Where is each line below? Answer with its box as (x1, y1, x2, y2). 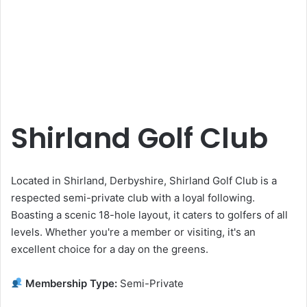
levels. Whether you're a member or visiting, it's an (11, 225, 256, 238)
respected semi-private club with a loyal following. (11, 191, 255, 204)
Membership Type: (23, 276, 118, 290)
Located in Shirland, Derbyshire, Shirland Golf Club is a (11, 173, 277, 187)
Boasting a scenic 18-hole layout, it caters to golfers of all (11, 208, 288, 221)
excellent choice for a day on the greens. (11, 242, 208, 256)
